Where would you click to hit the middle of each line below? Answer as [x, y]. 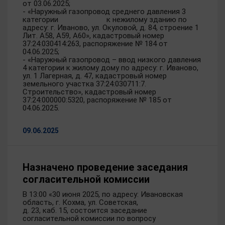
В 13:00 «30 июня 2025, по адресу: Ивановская [103, 194]
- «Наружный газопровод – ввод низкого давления [112, 60]
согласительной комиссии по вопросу [89, 218]
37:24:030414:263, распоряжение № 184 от [95, 44]
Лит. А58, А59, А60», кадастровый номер [93, 36]
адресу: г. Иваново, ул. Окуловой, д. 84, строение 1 [111, 28]
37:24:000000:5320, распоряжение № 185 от [97, 100]
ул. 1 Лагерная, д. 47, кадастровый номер [95, 76]
